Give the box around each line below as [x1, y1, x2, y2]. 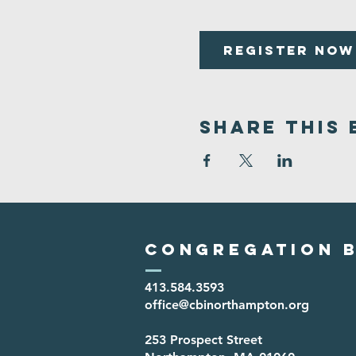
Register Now [222, 41, 354, 58]
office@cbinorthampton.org [145, 296, 309, 312]
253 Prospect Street [145, 331, 262, 347]
